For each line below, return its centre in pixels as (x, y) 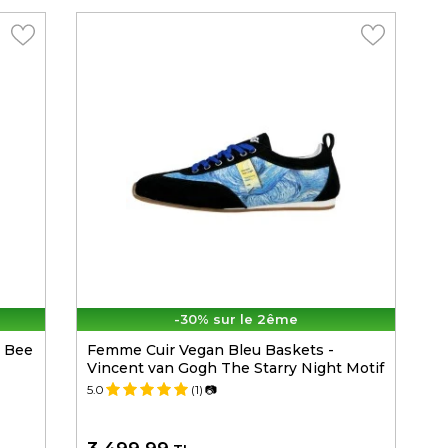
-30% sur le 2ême (236, 319)
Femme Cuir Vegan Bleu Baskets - (210, 350)
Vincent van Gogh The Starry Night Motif (235, 368)
